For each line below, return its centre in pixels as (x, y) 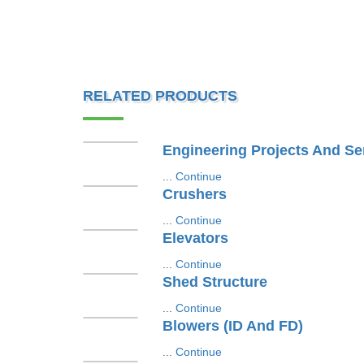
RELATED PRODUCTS (160, 96)
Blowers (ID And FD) (232, 326)
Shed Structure (214, 282)
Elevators (195, 238)
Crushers (194, 194)
